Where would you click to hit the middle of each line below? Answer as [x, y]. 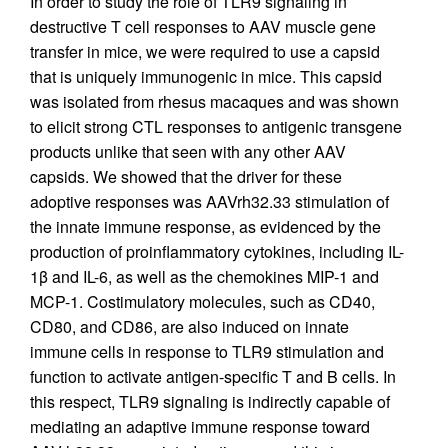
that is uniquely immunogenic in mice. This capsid [206, 77]
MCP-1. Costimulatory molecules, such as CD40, [202, 302]
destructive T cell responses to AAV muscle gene [203, 27]
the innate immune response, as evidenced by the [205, 227]
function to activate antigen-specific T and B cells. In [213, 377]
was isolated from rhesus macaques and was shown [214, 102]
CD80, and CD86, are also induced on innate [189, 327]
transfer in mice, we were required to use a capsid [205, 52]
